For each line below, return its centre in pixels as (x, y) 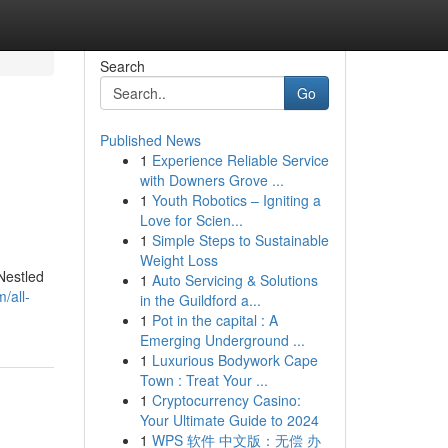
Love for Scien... (191, 220)
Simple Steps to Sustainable (240, 240)
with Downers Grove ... (211, 180)
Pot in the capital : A (214, 320)
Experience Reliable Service (240, 160)
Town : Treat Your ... (203, 380)
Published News (150, 140)
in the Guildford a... (200, 300)
